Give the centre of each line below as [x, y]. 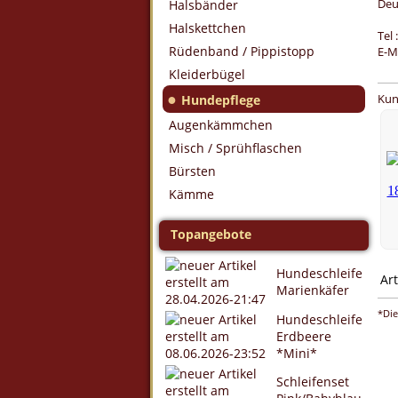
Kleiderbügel [207, 74]
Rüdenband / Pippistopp [242, 51]
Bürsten [192, 171]
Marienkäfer [313, 290]
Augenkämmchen [221, 125]
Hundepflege [221, 100]
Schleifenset [313, 382]
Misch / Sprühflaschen [235, 148]
